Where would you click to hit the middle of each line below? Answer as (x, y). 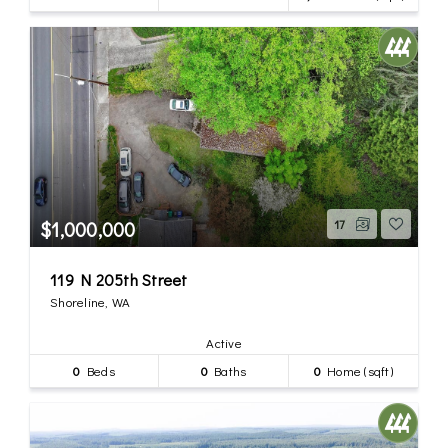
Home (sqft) (356, 370)
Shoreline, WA (90, 301)
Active (224, 342)
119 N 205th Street (119, 279)
